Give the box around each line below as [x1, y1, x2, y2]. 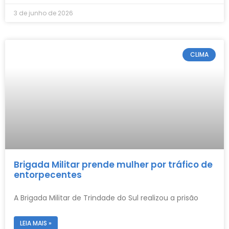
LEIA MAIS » [20, 218, 52, 227]
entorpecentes [14, 168, 82, 181]
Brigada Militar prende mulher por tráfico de [14, 158, 213, 171]
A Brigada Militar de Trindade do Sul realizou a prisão [14, 192, 198, 203]
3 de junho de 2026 [14, 8, 73, 17]
